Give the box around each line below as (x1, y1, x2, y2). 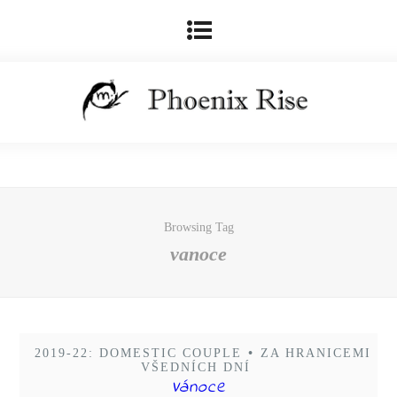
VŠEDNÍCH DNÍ (140, 361, 251, 374)
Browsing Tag (163, 221, 234, 234)
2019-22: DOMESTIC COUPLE (34, 346, 242, 360)
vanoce (170, 243, 227, 265)
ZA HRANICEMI (260, 346, 371, 360)
